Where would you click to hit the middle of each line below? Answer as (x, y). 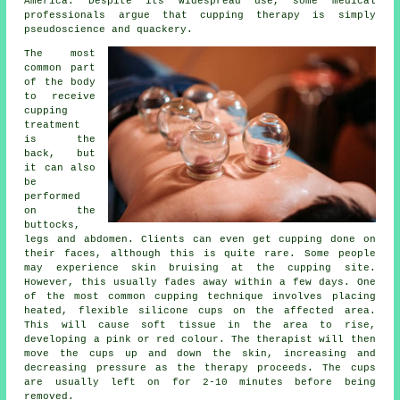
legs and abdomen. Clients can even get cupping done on (200, 239)
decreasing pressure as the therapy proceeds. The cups (200, 367)
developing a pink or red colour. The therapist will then (200, 339)
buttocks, (53, 225)
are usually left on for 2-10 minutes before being (200, 382)
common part (60, 67)
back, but (60, 153)
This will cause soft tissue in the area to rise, (200, 325)
